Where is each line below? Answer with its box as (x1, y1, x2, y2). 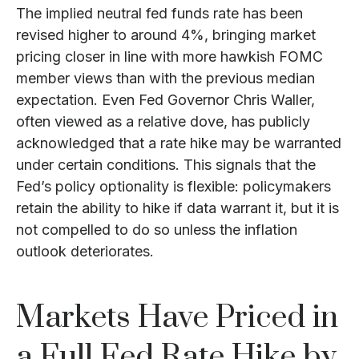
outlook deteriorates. (16, 243, 154, 260)
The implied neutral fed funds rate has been (16, 5, 303, 22)
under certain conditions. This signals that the (16, 156, 316, 173)
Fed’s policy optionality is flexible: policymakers (16, 178, 331, 195)
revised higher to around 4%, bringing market (16, 26, 316, 43)
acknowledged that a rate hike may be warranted (16, 135, 341, 151)
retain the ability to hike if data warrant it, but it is (16, 200, 339, 216)
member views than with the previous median (16, 70, 315, 87)
